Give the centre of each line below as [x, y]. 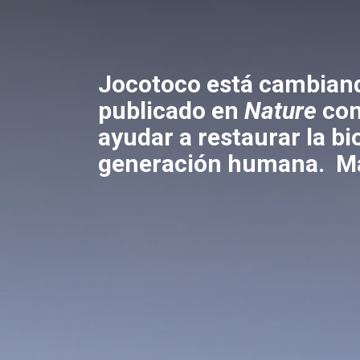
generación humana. [214, 164]
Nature [280, 110]
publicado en [171, 110]
